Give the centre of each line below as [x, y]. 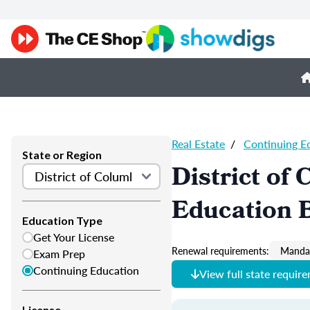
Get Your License [74, 237]
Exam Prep [59, 254]
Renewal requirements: [220, 250]
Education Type [62, 220]
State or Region [62, 155]
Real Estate [198, 144]
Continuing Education [86, 270]
